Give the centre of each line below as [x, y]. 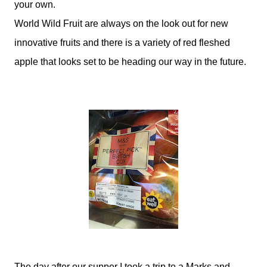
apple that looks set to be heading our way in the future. [130, 62]
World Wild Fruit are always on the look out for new [121, 24]
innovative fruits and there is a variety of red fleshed [122, 43]
